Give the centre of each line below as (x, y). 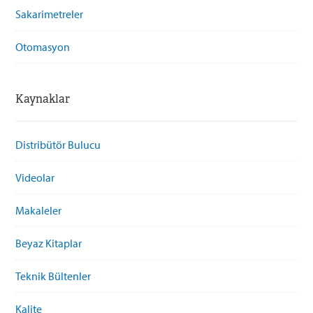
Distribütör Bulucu (58, 144)
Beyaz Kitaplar (49, 243)
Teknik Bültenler (53, 276)
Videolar (35, 177)
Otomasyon (43, 46)
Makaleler (39, 210)
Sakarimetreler (50, 14)
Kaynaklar (43, 99)
